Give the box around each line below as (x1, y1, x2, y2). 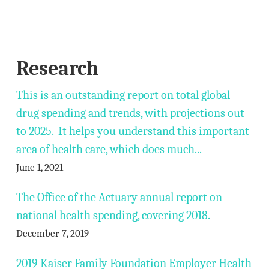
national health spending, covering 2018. (16, 208, 210, 222)
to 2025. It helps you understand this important (16, 124, 249, 138)
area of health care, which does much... (16, 142, 202, 156)
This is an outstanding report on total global (16, 88, 230, 102)
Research (16, 56, 98, 80)
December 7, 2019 (16, 228, 89, 239)
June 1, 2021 (16, 162, 63, 173)
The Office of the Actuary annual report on (16, 190, 222, 204)
